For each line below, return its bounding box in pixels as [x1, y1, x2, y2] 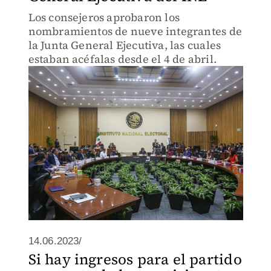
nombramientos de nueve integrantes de [28, 24, 242, 39]
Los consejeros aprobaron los [28, 10, 180, 25]
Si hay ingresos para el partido [28, 249, 242, 269]
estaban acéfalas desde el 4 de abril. [28, 51, 217, 67]
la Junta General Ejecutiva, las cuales [28, 38, 221, 53]
